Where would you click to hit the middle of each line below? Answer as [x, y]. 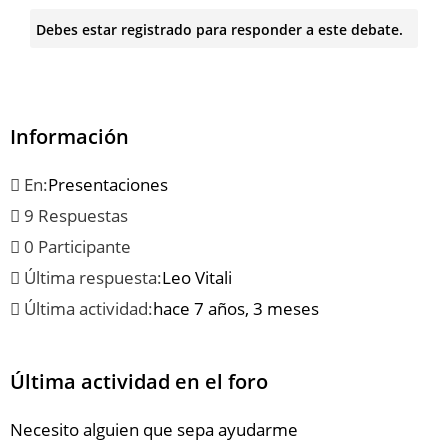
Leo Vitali [197, 278]
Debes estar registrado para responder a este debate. [219, 29]
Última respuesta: [91, 278]
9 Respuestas [74, 216]
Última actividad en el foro [139, 382]
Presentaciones [108, 185]
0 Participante [75, 247]
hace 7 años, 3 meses [236, 309]
